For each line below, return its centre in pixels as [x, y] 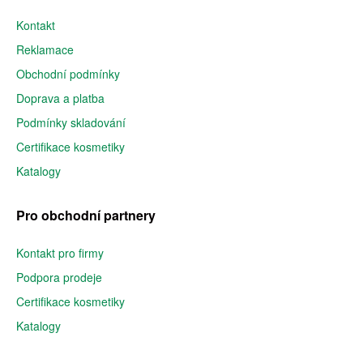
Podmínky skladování [71, 122]
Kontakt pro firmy [60, 253]
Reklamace [45, 49]
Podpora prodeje [59, 277]
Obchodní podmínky [68, 74]
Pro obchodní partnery [86, 215]
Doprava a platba [60, 98]
